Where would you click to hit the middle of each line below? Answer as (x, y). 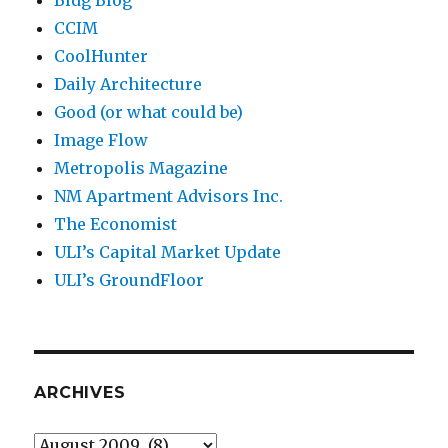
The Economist (116, 224)
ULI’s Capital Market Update (168, 252)
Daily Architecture (128, 84)
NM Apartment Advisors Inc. (169, 196)
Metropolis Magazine (141, 168)
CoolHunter (101, 56)
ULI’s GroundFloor (129, 280)
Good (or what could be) (149, 112)
